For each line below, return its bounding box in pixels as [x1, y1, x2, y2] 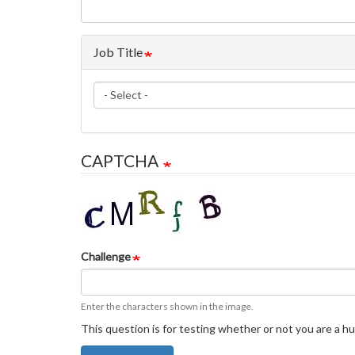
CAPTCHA [81, 151, 162, 170]
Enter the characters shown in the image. [81, 300, 254, 312]
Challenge [81, 250, 131, 263]
